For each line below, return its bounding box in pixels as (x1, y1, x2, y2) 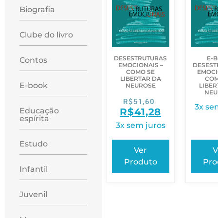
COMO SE (126, 68, 155, 76)
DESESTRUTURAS (114, 54, 167, 62)
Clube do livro (19, 30, 73, 39)
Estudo (19, 139, 48, 148)
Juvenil (19, 190, 47, 199)
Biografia (19, 5, 55, 14)
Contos (19, 55, 47, 65)
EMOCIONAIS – (118, 61, 163, 69)
